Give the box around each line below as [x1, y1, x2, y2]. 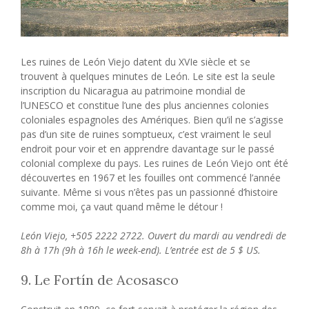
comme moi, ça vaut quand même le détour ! [21, 200, 223, 214]
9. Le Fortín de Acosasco [21, 271, 179, 289]
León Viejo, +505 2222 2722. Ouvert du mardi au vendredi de [21, 229, 286, 243]
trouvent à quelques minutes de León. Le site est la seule [21, 70, 275, 83]
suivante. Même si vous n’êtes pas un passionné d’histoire [21, 186, 278, 199]
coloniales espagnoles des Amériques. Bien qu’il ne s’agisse [21, 113, 283, 127]
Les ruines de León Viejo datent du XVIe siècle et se [21, 55, 250, 69]
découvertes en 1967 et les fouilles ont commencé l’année [21, 171, 281, 185]
